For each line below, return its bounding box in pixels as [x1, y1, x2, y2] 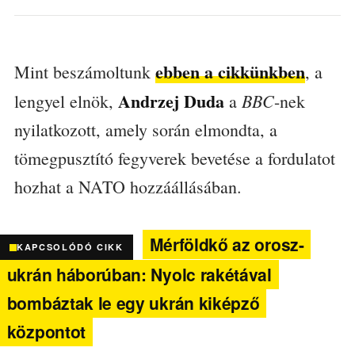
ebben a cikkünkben [155, 58, 305, 85]
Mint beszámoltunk [13, 59, 155, 83]
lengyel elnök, [13, 89, 118, 113]
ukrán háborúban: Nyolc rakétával [6, 262, 272, 287]
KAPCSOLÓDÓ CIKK [17, 241, 124, 254]
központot [6, 319, 86, 344]
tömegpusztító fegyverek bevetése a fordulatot [13, 146, 335, 170]
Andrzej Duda [117, 87, 224, 114]
